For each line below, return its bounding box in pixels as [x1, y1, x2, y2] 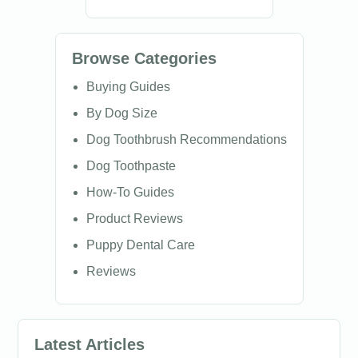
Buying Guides [86, 80, 170, 93]
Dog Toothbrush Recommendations [86, 133, 287, 146]
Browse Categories [71, 50, 217, 67]
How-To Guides [86, 185, 174, 199]
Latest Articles [34, 336, 145, 353]
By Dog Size [86, 106, 157, 120]
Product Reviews [86, 212, 183, 225]
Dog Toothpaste [86, 159, 176, 173]
